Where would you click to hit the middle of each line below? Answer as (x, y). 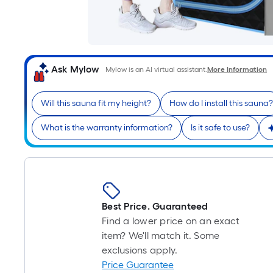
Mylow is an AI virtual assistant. (156, 69)
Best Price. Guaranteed (155, 206)
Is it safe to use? (220, 128)
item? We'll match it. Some (161, 236)
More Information (237, 69)
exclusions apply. (140, 250)
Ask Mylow (75, 69)
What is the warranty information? (107, 128)
